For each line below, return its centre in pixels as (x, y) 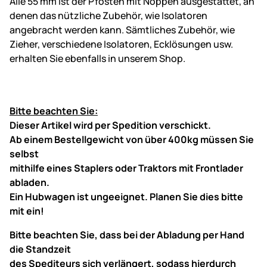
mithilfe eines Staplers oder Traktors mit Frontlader (126, 168)
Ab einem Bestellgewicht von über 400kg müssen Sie (132, 139)
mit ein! (27, 211)
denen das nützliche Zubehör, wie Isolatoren (108, 15)
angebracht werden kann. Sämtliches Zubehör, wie (122, 30)
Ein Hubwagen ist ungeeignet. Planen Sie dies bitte (126, 196)
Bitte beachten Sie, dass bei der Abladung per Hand (127, 235)
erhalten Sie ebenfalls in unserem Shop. (97, 58)
